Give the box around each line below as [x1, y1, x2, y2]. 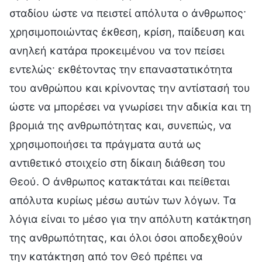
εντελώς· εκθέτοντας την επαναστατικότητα [9, 63, 233, 75]
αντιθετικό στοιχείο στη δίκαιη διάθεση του [9, 156, 226, 169]
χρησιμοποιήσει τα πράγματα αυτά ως [9, 137, 201, 150]
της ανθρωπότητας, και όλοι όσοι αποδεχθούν [9, 231, 242, 244]
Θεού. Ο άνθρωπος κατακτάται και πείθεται [9, 175, 230, 188]
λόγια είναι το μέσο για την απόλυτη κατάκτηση [9, 212, 251, 225]
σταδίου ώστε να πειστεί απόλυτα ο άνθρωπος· [9, 6, 246, 19]
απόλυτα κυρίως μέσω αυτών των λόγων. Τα [9, 194, 236, 206]
